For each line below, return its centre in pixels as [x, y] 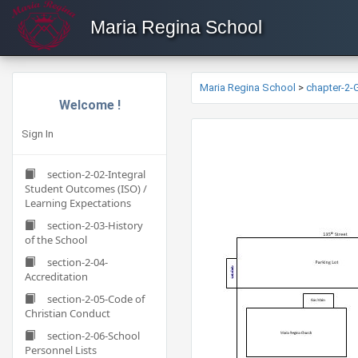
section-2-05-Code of [96, 299]
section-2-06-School [93, 336]
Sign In [38, 134]
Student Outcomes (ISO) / [86, 189]
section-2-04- [78, 262]
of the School [56, 240]
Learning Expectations [78, 203]
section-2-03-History [95, 225]
